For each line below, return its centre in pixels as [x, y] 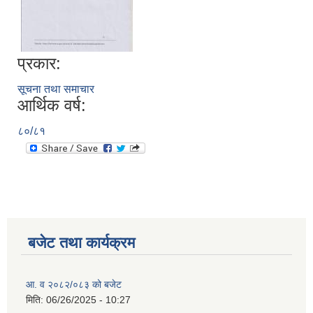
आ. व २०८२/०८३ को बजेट [74, 285]
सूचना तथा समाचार [56, 89]
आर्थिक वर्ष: [52, 105]
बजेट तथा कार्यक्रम [81, 243]
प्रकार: [39, 64]
